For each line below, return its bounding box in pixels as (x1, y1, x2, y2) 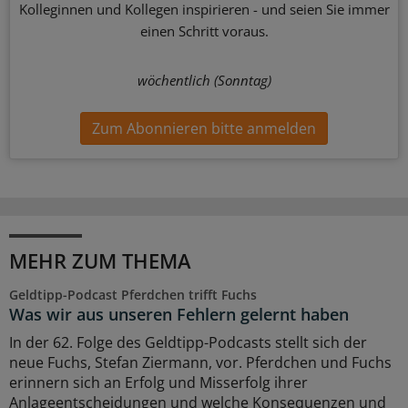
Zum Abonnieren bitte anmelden (92, 117, 316, 138)
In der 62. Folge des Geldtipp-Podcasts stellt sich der (9, 331, 367, 352)
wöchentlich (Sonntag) (137, 71, 271, 90)
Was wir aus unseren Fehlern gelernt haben (9, 302, 349, 325)
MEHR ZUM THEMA (9, 246, 191, 274)
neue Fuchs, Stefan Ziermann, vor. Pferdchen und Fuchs (9, 352, 392, 372)
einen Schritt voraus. (139, 22, 269, 41)
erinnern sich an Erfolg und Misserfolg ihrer (9, 372, 308, 393)
